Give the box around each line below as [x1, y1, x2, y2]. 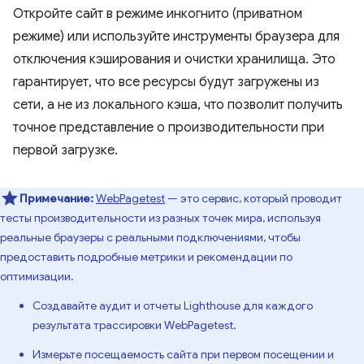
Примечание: [19, 191, 93, 206]
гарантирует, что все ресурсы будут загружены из [13, 74, 319, 90]
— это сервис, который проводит [165, 191, 342, 206]
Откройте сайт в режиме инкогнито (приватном [13, 6, 302, 22]
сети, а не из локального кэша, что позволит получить [13, 97, 343, 113]
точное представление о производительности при [13, 119, 324, 136]
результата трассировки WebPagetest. [32, 318, 236, 332]
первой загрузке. [13, 142, 118, 158]
